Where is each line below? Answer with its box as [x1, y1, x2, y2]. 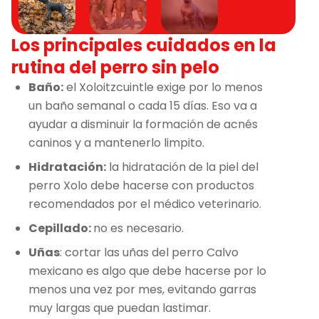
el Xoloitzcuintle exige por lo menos [63, 78, 263, 95]
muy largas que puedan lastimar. [28, 299, 211, 316]
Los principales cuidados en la [11, 33, 276, 57]
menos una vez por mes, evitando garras [28, 281, 256, 298]
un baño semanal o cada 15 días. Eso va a [28, 97, 257, 114]
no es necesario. [93, 219, 184, 236]
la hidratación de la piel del [106, 158, 258, 175]
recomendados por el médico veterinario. [28, 195, 261, 212]
